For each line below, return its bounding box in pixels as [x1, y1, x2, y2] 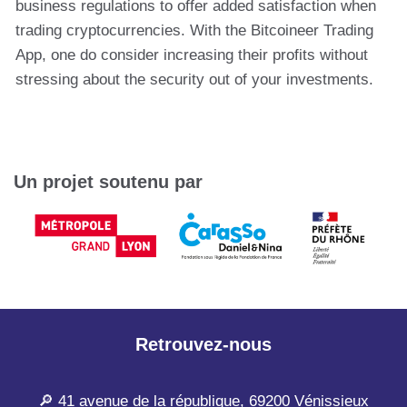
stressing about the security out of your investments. [15, 71, 373, 88]
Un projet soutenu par [14, 172, 203, 193]
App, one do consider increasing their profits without [15, 46, 368, 64]
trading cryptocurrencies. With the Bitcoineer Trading [15, 22, 373, 39]
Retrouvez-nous [135, 334, 272, 355]
